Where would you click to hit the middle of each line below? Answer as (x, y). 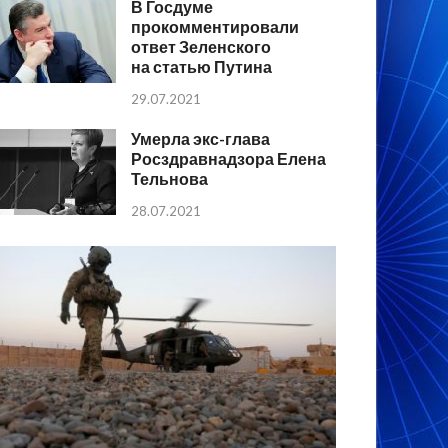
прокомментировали (215, 27)
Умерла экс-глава (201, 139)
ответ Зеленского (201, 47)
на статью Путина (202, 67)
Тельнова (170, 179)
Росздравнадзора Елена (229, 159)
